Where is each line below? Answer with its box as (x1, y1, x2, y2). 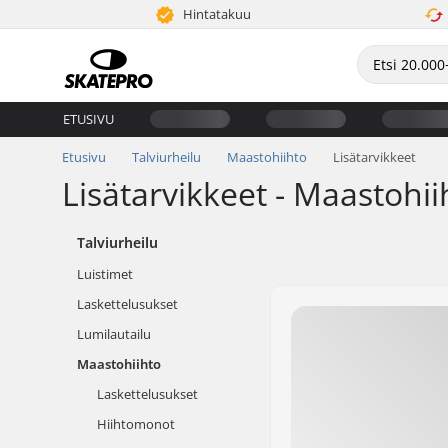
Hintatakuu (180, 5, 252, 23)
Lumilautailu (77, 325, 151, 343)
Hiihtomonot (97, 415, 175, 433)
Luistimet (77, 265, 133, 283)
